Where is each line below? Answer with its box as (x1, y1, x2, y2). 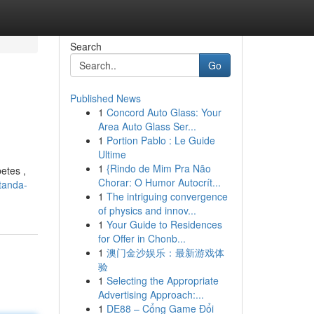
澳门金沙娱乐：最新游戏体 (106, 245, 224, 259)
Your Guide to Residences (106, 217, 222, 231)
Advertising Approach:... (97, 287, 204, 301)
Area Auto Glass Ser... (97, 119, 196, 133)
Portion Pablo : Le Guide (106, 133, 215, 147)
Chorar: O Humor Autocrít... (97, 175, 221, 189)
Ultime (97, 147, 126, 161)
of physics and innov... (97, 203, 196, 217)
